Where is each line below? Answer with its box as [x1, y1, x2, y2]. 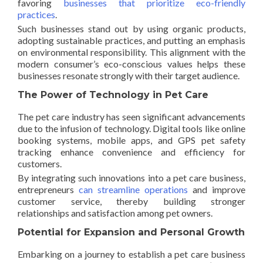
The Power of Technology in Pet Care [18, 89, 208, 100]
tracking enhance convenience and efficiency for [18, 146, 245, 157]
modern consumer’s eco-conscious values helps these [18, 58, 245, 69]
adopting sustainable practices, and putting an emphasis [18, 34, 245, 46]
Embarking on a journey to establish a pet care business [18, 248, 245, 259]
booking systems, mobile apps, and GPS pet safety [18, 134, 245, 146]
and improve [188, 183, 245, 195]
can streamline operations [79, 183, 188, 195]
